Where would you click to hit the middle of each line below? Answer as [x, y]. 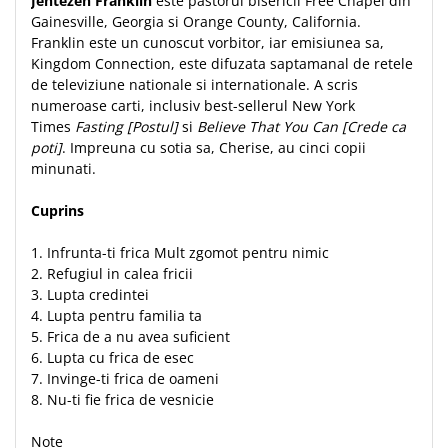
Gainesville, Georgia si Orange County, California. [196, 21]
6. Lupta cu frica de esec [114, 357]
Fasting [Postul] [126, 126]
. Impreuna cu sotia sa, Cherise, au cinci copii [214, 147]
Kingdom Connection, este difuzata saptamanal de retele [222, 63]
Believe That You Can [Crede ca [301, 126]
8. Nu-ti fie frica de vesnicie [124, 399]
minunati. [63, 168]
